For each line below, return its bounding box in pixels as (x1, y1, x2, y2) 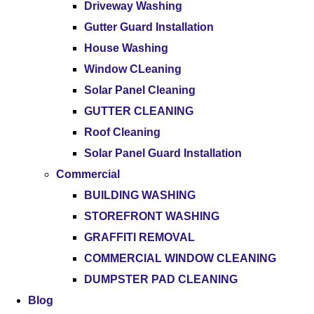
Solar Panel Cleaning (84, 84, 196, 96)
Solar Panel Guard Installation (84, 147, 242, 159)
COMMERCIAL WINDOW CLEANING (84, 252, 276, 264)
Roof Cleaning (84, 126, 161, 138)
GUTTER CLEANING (84, 105, 193, 117)
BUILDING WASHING (84, 189, 196, 201)
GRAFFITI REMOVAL (84, 231, 195, 243)
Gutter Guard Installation (84, 21, 214, 33)
